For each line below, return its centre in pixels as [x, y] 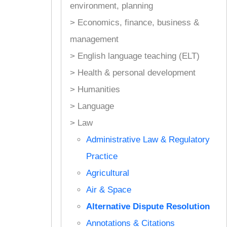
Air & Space [108, 190]
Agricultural [107, 173]
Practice [102, 156]
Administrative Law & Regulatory [148, 139]
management [94, 39]
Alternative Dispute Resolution [148, 206]
